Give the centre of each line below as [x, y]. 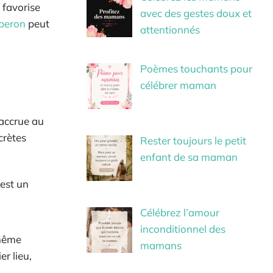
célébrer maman [178, 85]
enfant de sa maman [189, 157]
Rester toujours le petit [193, 141]
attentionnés [170, 29]
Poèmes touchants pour [196, 68]
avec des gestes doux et [196, 13]
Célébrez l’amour [179, 213]
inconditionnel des [183, 229]
